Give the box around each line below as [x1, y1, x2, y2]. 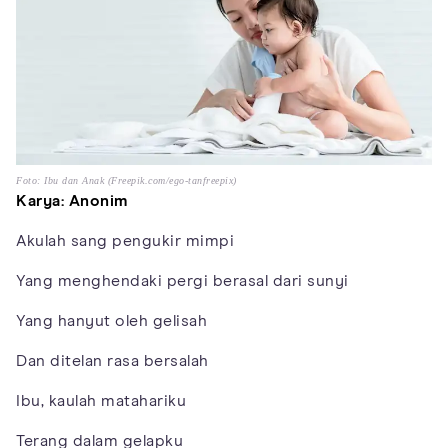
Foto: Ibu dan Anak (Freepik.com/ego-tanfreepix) [16, 174, 237, 186]
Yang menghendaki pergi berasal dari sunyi [16, 272, 349, 289]
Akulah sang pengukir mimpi [16, 232, 234, 249]
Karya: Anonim [16, 192, 129, 209]
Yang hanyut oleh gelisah [16, 312, 207, 329]
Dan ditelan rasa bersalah [16, 352, 209, 369]
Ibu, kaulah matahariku [16, 392, 186, 409]
